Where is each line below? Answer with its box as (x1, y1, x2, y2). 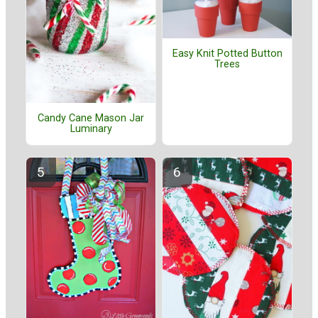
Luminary (70, 123, 112, 136)
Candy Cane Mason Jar (38, 112, 144, 125)
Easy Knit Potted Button (172, 48, 283, 60)
